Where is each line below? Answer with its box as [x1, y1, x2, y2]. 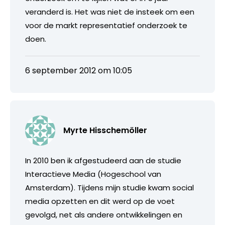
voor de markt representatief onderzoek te [25, 20, 187, 31]
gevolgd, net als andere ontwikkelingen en [25, 209, 182, 220]
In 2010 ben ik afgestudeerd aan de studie [25, 155, 181, 166]
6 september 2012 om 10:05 [25, 65, 132, 77]
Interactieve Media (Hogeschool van [25, 169, 161, 180]
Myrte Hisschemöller [63, 125, 147, 137]
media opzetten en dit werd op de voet [25, 196, 175, 207]
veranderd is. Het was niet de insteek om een [25, 7, 194, 18]
